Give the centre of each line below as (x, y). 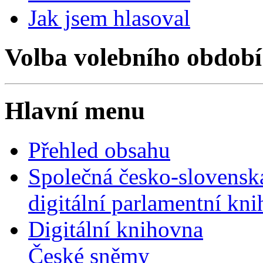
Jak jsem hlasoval (109, 18)
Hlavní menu (75, 111)
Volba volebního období (133, 58)
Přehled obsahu (99, 150)
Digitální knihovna (116, 229)
